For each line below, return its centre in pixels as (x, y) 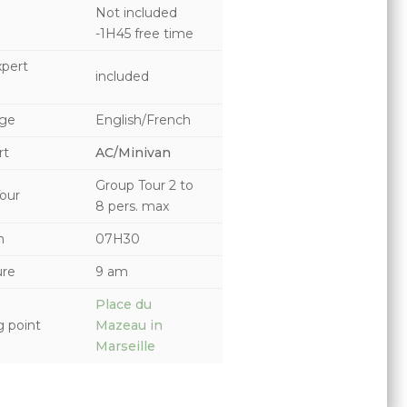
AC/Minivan (133, 152)
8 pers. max (132, 206)
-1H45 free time (146, 33)
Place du (123, 304)
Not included (136, 12)
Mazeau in (129, 325)
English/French (143, 119)
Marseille (125, 346)
